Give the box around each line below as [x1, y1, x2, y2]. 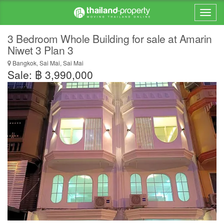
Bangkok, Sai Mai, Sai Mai [11, 58, 83, 67]
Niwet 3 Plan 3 [7, 42, 73, 57]
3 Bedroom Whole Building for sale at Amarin [7, 31, 212, 46]
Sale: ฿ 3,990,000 [7, 67, 93, 82]
